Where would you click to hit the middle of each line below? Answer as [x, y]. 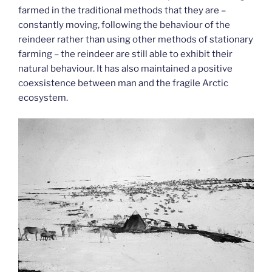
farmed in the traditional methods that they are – [122, 10]
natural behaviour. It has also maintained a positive [125, 68]
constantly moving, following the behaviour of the [124, 25]
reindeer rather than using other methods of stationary [136, 39]
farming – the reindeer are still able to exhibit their [125, 54]
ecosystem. [43, 97]
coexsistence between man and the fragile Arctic [123, 83]
